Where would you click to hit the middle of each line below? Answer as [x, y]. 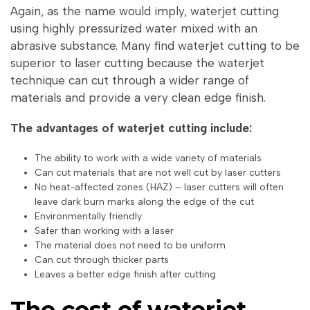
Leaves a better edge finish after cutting [126, 274]
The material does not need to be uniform [130, 245]
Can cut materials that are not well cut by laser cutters [158, 172]
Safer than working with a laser [104, 230]
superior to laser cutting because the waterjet [137, 63]
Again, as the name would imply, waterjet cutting [145, 11]
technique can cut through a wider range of [130, 80]
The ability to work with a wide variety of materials [148, 158]
